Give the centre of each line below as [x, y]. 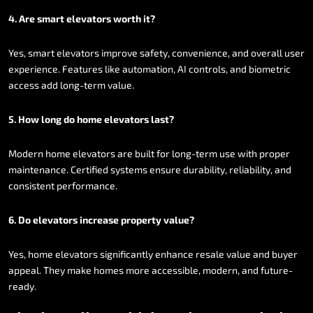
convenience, [201, 52]
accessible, [176, 270]
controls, [208, 68]
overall [267, 52]
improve [119, 52]
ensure [165, 169]
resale [210, 254]
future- [277, 270]
